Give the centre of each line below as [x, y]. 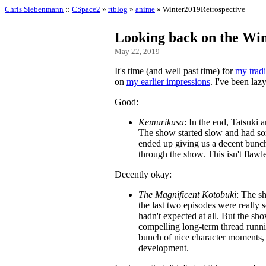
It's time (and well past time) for [175, 71]
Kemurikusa [161, 122]
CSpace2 [86, 9]
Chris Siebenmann [34, 9]
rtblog [118, 9]
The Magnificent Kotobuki [187, 195]
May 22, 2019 [137, 52]
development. [164, 248]
